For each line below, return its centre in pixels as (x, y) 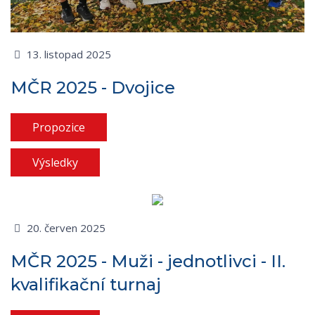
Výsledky (55, 163)
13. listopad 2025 (67, 54)
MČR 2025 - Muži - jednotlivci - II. (148, 262)
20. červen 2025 (64, 228)
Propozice (59, 128)
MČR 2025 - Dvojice (93, 88)
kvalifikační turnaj (86, 285)
